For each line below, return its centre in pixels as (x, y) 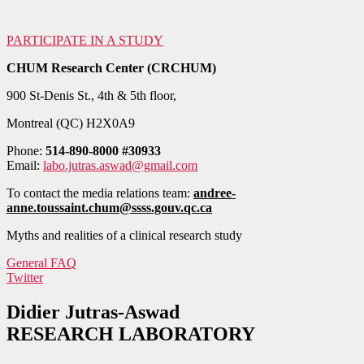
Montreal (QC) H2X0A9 (71, 123)
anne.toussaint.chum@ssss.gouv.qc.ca (109, 208)
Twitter (25, 278)
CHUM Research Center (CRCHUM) (111, 68)
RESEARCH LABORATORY (131, 334)
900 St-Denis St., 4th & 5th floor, (91, 96)
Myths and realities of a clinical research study (124, 236)
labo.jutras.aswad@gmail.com (120, 166)
